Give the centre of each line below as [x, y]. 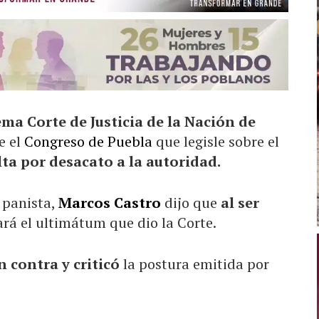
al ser [240, 202]
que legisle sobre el [216, 141]
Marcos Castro [110, 202]
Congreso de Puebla [88, 141]
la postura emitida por [194, 263]
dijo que [191, 202]
